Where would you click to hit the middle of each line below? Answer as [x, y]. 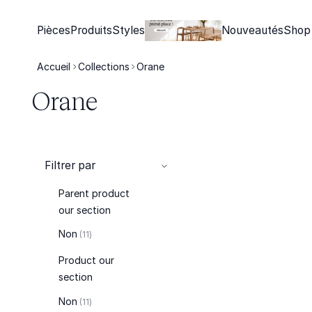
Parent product [94, 193]
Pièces [54, 30]
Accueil [54, 67]
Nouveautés [253, 30]
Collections [103, 67]
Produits [92, 30]
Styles [129, 30]
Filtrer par [70, 165]
